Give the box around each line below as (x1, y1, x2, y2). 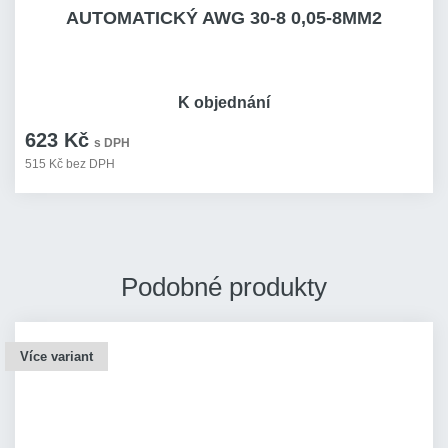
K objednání (178, 94, 270, 111)
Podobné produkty (121, 272, 327, 302)
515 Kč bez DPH (25, 157, 115, 171)
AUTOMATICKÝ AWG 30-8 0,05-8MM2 (66, 8, 382, 28)
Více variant (20, 349, 93, 364)
